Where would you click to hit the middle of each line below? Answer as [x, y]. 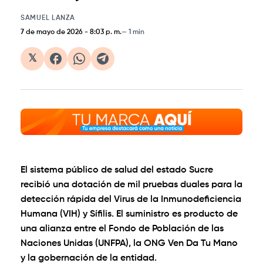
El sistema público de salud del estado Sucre [117, 171]
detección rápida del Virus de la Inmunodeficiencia [131, 200]
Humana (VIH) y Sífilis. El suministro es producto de [129, 215]
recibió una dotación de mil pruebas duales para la [131, 185]
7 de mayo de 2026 [52, 32]
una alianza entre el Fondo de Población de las [122, 229]
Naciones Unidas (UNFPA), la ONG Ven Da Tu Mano [129, 244]
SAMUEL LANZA [48, 18]
